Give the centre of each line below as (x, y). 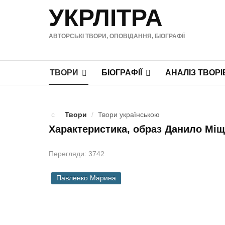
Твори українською (129, 115)
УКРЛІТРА (106, 18)
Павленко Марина (86, 178)
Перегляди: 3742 (77, 154)
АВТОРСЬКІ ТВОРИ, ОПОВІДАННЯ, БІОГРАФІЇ (117, 36)
